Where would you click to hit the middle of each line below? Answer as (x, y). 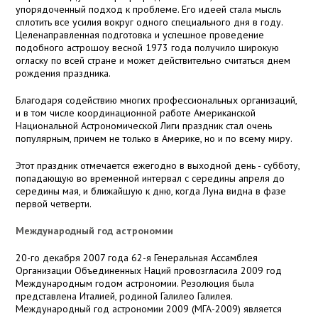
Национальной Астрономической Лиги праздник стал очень (144, 126)
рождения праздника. (64, 73)
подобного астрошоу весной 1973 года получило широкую (148, 48)
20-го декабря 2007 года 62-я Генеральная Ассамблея (137, 258)
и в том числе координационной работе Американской (136, 113)
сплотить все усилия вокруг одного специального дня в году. (149, 22)
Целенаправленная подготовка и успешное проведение (140, 35)
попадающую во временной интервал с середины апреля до (150, 179)
